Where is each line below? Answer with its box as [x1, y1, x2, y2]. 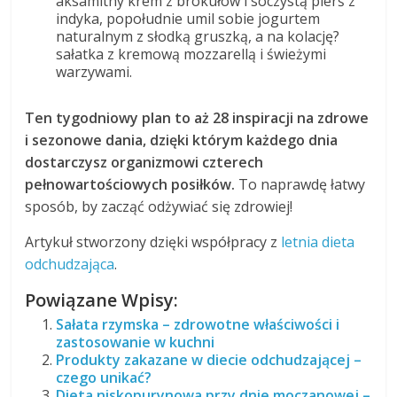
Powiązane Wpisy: [25, 288, 179, 313]
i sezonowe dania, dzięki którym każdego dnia [25, 130, 339, 151]
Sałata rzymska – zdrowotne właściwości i [56, 315, 340, 335]
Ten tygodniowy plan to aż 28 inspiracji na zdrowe [25, 108, 370, 128]
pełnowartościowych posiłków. [25, 175, 236, 195]
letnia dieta [281, 232, 355, 253]
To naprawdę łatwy [235, 175, 366, 195]
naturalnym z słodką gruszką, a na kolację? [56, 27, 340, 47]
